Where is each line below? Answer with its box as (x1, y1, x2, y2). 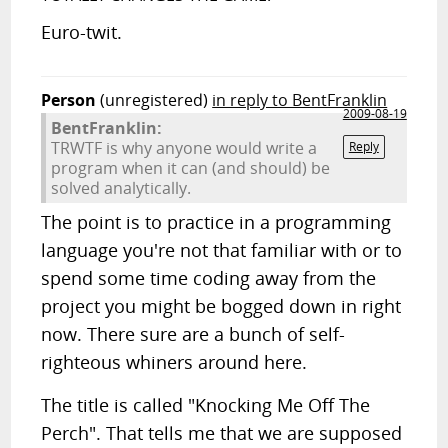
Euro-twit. (41, 20, 123, 44)
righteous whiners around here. (41, 350, 308, 374)
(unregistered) (100, 89, 209, 111)
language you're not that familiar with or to (41, 238, 403, 262)
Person (41, 89, 97, 111)
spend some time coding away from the (41, 266, 377, 290)
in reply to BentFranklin (212, 89, 388, 111)
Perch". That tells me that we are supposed (41, 421, 403, 445)
